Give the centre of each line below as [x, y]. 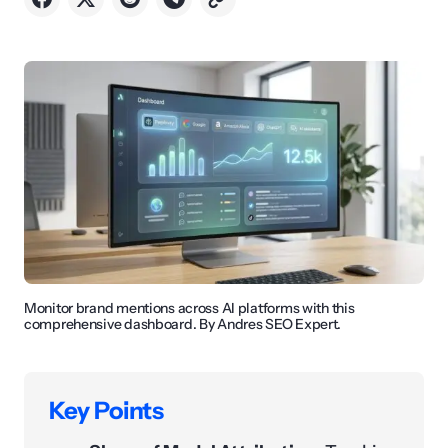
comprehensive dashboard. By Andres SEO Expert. [183, 324]
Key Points [106, 411]
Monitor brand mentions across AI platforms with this [189, 308]
